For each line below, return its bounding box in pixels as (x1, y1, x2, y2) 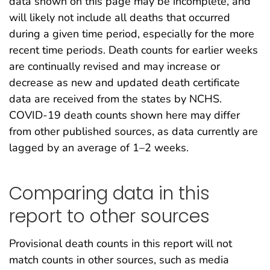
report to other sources (9, 203, 210, 228)
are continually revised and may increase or (9, 59, 220, 74)
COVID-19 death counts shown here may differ (9, 108, 240, 123)
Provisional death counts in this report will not (9, 236, 232, 251)
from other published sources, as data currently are (9, 124, 258, 139)
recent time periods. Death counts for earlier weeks (9, 43, 258, 58)
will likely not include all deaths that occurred (9, 10, 230, 25)
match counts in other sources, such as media (9, 252, 229, 267)
